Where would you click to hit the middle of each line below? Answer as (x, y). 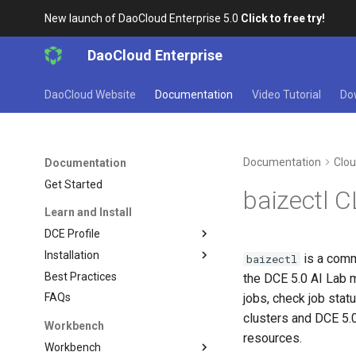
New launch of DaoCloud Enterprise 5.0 (143, 18)
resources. (273, 338)
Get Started (74, 184)
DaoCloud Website (91, 95)
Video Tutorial (287, 95)
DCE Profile (73, 234)
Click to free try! (283, 18)
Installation (72, 255)
